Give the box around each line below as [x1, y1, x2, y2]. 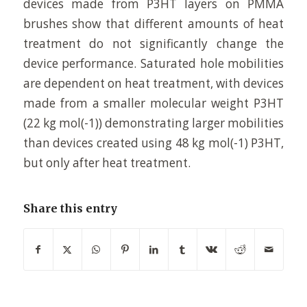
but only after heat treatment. [23, 154, 191, 171]
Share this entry [23, 201, 117, 216]
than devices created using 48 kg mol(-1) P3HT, [23, 134, 284, 151]
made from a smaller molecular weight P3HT [23, 95, 284, 111]
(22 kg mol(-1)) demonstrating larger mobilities [23, 114, 284, 131]
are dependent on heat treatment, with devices [23, 75, 284, 91]
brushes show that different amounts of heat [23, 15, 284, 32]
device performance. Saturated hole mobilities [23, 55, 284, 71]
